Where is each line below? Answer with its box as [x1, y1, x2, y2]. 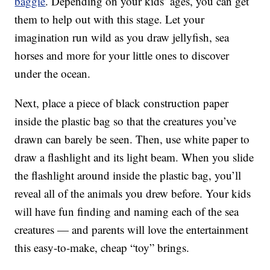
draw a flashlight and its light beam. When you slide [14, 149, 254, 165]
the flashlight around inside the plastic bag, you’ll [14, 168, 242, 183]
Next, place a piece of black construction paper [14, 95, 229, 111]
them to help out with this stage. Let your [14, 11, 205, 27]
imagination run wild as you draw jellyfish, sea [14, 30, 230, 45]
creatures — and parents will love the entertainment [14, 222, 249, 237]
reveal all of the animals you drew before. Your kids [14, 186, 251, 201]
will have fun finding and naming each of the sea [14, 204, 239, 219]
